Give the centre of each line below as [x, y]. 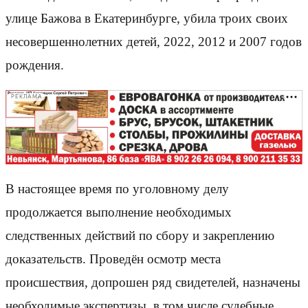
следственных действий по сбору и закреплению [140, 235]
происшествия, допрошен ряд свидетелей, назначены [153, 282]
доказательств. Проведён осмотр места [113, 258]
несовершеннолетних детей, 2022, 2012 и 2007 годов [154, 41]
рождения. [35, 65]
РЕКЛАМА [27, 97]
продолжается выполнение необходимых [119, 212]
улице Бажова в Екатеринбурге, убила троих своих [147, 18]
